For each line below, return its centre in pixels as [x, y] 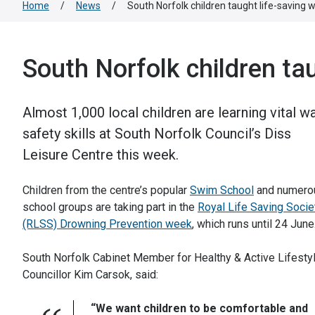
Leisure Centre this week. [101, 155]
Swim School [222, 190]
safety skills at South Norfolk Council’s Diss [157, 134]
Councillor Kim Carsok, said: [90, 275]
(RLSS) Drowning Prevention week [107, 224]
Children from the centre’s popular [106, 190]
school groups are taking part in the [110, 207]
